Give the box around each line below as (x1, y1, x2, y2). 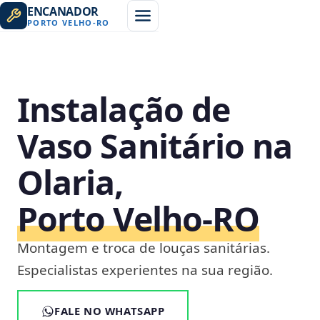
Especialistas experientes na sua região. (17, 261, 273, 279)
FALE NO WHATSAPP (54, 304, 165, 318)
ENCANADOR (27, 3, 99, 19)
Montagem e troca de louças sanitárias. (17, 239, 270, 257)
